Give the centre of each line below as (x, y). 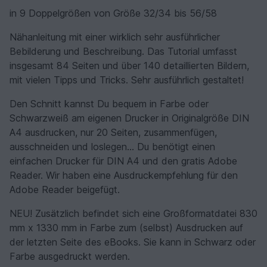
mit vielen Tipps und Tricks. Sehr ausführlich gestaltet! (127, 80)
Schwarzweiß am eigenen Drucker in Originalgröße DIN (129, 118)
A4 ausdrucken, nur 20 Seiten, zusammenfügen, (113, 133)
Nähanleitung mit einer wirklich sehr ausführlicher (115, 37)
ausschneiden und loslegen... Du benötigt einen (112, 147)
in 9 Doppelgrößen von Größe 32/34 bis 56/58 (113, 13)
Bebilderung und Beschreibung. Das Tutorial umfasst (123, 52)
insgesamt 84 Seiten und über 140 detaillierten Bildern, (129, 66)
